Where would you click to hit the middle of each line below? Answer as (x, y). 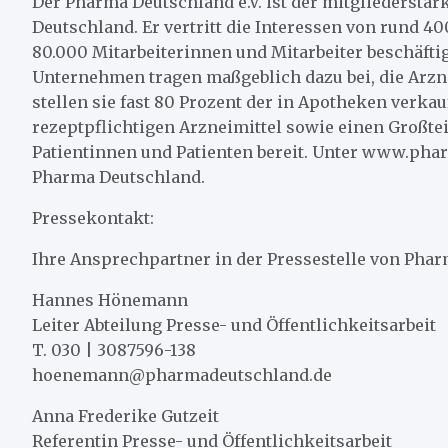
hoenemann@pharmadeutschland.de (182, 374)
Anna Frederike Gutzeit (125, 415)
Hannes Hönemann (110, 299)
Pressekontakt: (93, 217)
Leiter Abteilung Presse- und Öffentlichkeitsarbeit (234, 324)
